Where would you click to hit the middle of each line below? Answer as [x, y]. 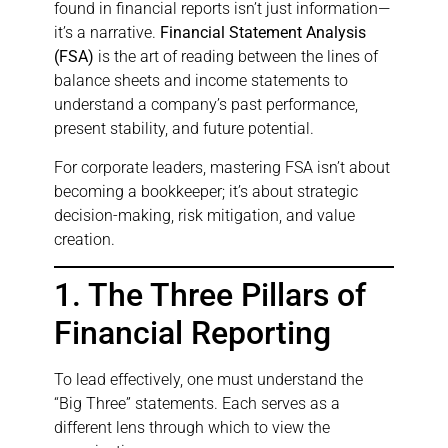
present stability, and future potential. [184, 129]
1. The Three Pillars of [210, 294]
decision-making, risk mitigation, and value [204, 215]
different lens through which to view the [192, 427]
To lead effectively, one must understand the [208, 379]
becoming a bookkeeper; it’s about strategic [206, 191]
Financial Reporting [192, 332]
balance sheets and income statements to [201, 81]
